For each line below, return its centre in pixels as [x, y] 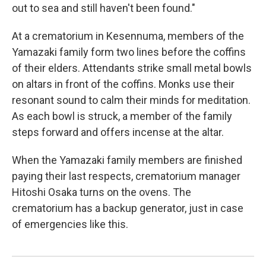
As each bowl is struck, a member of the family [122, 116]
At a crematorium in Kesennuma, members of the [128, 36]
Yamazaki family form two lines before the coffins [129, 52]
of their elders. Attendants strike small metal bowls [132, 68]
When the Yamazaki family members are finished [127, 160]
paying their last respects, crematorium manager [126, 176]
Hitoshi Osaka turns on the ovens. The [102, 192]
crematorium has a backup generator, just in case [128, 208]
